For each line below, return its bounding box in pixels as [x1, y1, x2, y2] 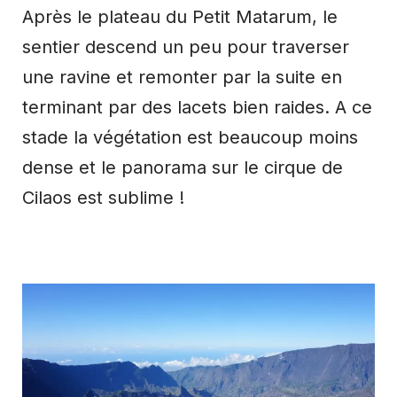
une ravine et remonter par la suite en [22, 66, 342, 88]
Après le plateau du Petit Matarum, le [22, 5, 338, 27]
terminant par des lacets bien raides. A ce [22, 96, 372, 118]
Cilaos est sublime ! [22, 186, 184, 208]
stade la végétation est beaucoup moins [22, 126, 358, 148]
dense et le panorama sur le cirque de [22, 156, 343, 178]
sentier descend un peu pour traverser [22, 35, 349, 58]
